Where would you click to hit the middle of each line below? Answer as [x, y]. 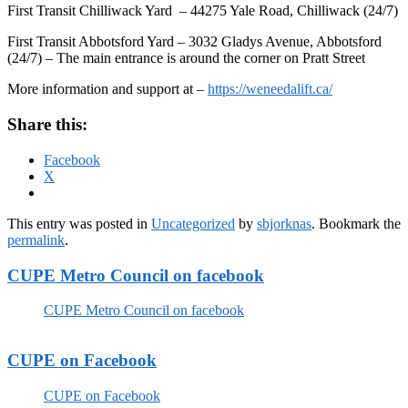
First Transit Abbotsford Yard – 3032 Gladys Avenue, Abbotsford [194, 42]
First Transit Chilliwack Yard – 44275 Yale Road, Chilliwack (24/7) [203, 11]
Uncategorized [193, 223]
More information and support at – [107, 89]
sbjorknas [284, 223]
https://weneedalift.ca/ [270, 89]
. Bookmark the [356, 223]
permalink [36, 240]
